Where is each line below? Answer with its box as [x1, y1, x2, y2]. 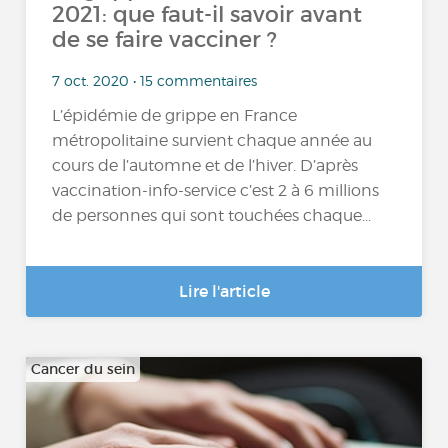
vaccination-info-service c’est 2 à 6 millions [52, 181, 380, 201]
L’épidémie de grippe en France [52, 106, 298, 126]
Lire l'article [178, 281, 270, 301]
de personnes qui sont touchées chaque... [52, 206, 372, 226]
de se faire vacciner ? [52, 26, 278, 53]
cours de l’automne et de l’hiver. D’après [52, 156, 359, 176]
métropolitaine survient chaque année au [52, 131, 373, 151]
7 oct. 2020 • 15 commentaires [52, 71, 258, 89]
